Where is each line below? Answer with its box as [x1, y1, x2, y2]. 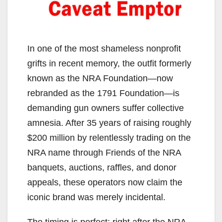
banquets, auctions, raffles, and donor [27, 162, 176, 172]
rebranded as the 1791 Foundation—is [27, 88, 179, 98]
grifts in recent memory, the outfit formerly [27, 58, 191, 68]
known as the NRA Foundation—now [27, 73, 173, 83]
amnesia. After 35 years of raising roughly [27, 117, 191, 128]
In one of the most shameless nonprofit [27, 43, 181, 54]
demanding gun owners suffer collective [27, 103, 184, 113]
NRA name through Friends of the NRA [27, 147, 181, 158]
